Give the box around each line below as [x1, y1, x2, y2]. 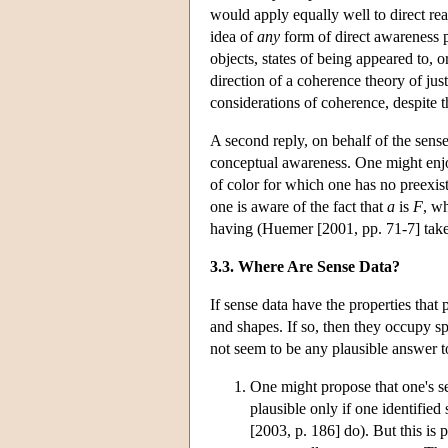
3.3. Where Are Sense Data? [210, 257, 400, 275]
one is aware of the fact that [210, 197, 387, 215]
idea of [210, 27, 257, 45]
